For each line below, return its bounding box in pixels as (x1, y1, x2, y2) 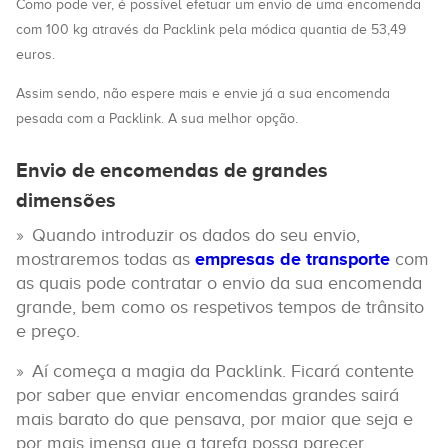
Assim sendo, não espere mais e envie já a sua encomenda (16, 86, 390, 101)
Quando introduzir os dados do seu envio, (32, 225, 360, 245)
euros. (16, 47, 55, 62)
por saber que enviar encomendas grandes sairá (16, 385, 399, 405)
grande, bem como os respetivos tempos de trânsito (16, 297, 424, 317)
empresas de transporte (195, 249, 390, 269)
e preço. (16, 321, 80, 341)
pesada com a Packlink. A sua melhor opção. (16, 111, 298, 126)
